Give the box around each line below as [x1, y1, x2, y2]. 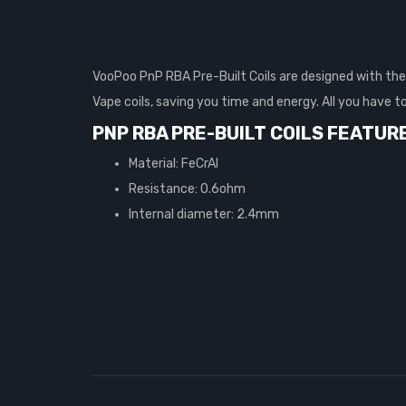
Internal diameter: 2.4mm [129, 207, 279, 222]
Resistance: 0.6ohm [129, 181, 246, 197]
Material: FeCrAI [129, 156, 218, 171]
